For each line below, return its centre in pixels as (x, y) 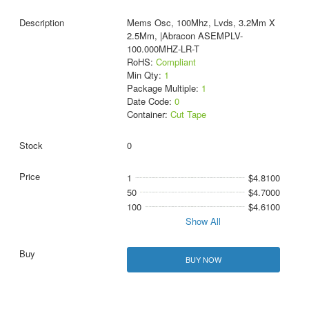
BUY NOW (203, 260)
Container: (148, 114)
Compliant (176, 62)
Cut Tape (188, 114)
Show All (203, 221)
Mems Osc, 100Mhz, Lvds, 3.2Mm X (201, 23)
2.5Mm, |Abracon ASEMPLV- (185, 36)
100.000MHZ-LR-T (163, 49)
